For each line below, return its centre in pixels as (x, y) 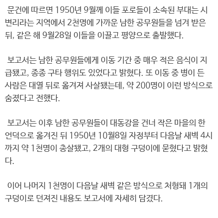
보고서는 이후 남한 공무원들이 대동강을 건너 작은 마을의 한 (105, 123)
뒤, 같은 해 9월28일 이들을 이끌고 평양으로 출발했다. (94, 36)
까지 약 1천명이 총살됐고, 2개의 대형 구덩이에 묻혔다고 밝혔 (106, 149)
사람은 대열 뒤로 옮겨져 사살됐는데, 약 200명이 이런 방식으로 (109, 86)
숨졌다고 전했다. (33, 99)
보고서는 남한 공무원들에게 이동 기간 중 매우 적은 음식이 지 (106, 61)
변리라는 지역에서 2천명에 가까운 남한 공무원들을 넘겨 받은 (105, 23)
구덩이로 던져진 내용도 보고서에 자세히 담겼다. (84, 199)
